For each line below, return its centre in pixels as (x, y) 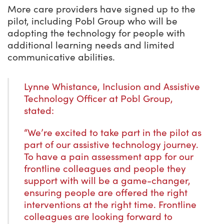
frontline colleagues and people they (105, 169)
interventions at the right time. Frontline (110, 205)
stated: (39, 111)
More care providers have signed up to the (101, 9)
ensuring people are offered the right (106, 193)
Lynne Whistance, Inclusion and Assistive (112, 87)
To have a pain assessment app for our (109, 157)
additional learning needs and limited (91, 45)
